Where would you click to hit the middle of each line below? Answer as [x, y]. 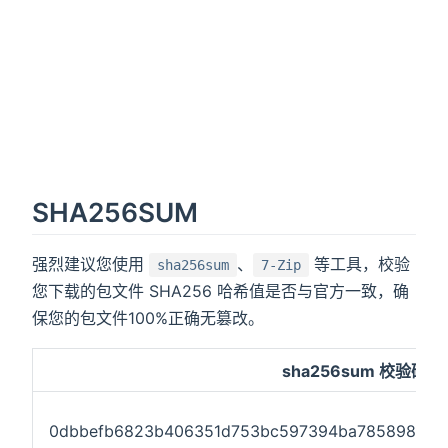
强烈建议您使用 [90, 263]
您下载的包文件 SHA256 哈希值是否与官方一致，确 [220, 290]
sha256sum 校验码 [354, 370]
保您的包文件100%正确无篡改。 [148, 317]
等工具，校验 [359, 263]
